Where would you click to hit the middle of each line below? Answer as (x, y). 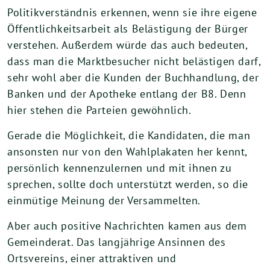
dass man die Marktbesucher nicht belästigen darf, (134, 61)
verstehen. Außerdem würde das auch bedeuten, (127, 45)
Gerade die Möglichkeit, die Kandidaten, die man (129, 135)
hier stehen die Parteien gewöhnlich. (99, 110)
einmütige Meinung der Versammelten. (104, 200)
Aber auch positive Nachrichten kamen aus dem (127, 226)
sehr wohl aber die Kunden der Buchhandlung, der (133, 77)
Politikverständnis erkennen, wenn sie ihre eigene (132, 12)
